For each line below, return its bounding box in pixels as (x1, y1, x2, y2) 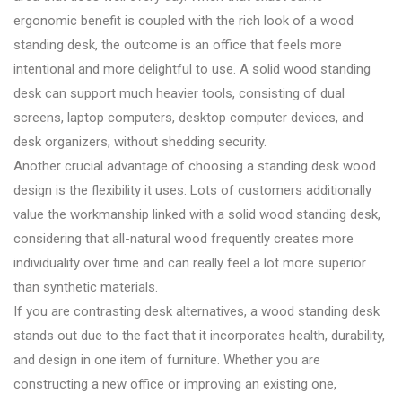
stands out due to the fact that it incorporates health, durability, (13, 328, 385, 345)
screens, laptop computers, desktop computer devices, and (13, 109, 363, 127)
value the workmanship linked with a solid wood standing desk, (13, 206, 380, 223)
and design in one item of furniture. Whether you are (13, 352, 320, 369)
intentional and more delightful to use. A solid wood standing (13, 61, 371, 78)
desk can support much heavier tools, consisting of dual (13, 85, 345, 102)
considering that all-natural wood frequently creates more (13, 231, 354, 248)
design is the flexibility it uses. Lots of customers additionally (13, 182, 371, 199)
